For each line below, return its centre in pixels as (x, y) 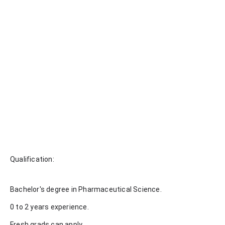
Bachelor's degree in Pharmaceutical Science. (86, 190)
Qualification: (32, 159)
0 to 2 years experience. (49, 207)
